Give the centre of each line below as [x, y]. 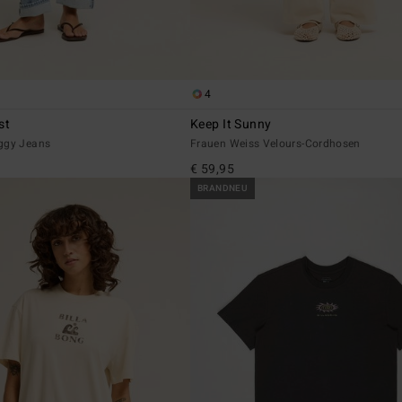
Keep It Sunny [231, 125]
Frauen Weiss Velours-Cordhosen [275, 144]
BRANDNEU [223, 189]
